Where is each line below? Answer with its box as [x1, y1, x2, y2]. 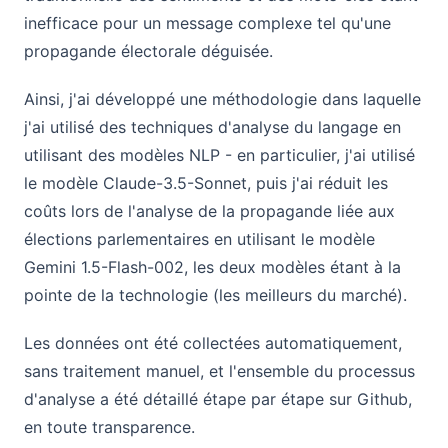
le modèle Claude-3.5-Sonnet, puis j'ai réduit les [24, 172, 388, 193]
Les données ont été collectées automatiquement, [24, 332, 402, 353]
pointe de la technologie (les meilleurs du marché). [24, 284, 407, 305]
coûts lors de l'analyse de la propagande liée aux [24, 200, 395, 221]
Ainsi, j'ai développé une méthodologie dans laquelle [24, 88, 421, 109]
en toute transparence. [24, 416, 195, 437]
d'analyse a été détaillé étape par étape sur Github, [24, 388, 412, 409]
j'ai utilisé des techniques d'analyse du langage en [24, 116, 401, 137]
